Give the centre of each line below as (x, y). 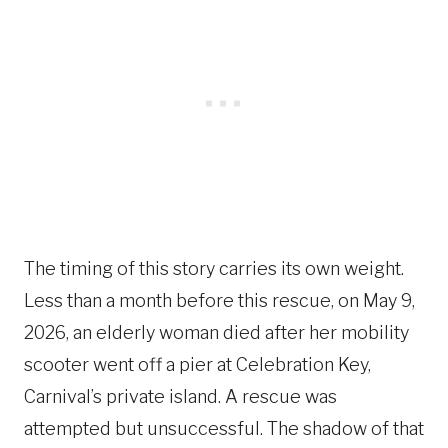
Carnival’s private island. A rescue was (180, 396)
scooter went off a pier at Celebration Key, (197, 364)
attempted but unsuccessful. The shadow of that (224, 428)
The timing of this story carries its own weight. (214, 268)
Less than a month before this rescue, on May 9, (219, 300)
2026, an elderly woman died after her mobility (216, 332)
